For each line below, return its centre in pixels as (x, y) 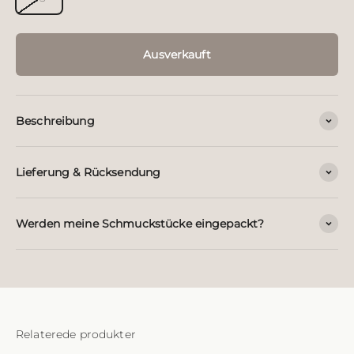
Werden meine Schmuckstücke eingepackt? (140, 224)
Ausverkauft (177, 55)
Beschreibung (55, 121)
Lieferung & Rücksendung (88, 172)
